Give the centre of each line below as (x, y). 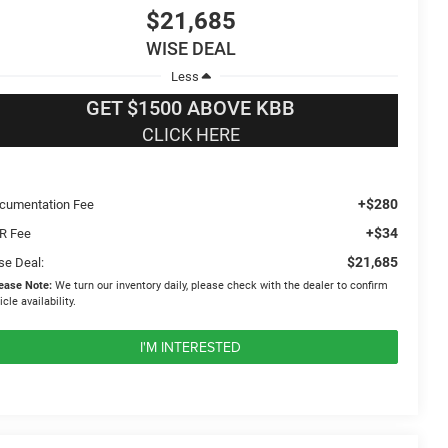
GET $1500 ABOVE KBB (190, 107)
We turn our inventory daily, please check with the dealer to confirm (220, 285)
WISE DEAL (190, 49)
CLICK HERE (190, 134)
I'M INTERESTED (190, 346)
